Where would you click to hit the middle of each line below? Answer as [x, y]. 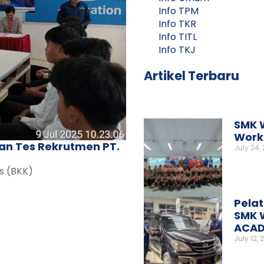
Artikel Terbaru [192, 76]
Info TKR [177, 24]
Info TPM [179, 11]
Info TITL [178, 37]
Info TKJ [177, 50]
